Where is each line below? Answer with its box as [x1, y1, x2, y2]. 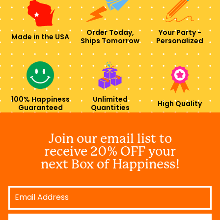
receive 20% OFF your [44, 144, 176, 159]
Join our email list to [48, 131, 172, 146]
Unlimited [92, 96, 128, 104]
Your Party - [158, 29, 201, 37]
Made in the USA [11, 33, 69, 41]
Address [8, 192, 40, 203]
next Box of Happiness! [40, 157, 180, 172]
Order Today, [86, 29, 134, 37]
